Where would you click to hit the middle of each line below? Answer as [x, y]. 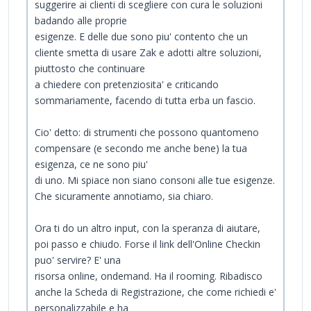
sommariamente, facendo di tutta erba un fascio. [145, 101]
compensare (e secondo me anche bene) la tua [141, 149]
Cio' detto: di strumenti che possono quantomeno [147, 133]
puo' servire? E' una [78, 260]
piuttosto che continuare [90, 69]
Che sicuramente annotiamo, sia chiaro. [124, 196]
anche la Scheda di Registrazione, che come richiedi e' [155, 292]
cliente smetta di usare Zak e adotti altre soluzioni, [148, 53]
